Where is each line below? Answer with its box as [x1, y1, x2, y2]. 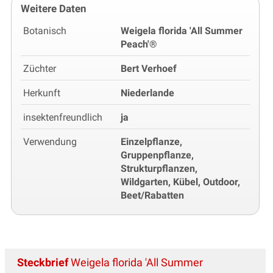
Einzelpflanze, [121, 135, 182, 147]
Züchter [23, 62, 56, 74]
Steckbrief [17, 255, 68, 269]
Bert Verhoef [121, 62, 177, 74]
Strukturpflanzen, [121, 162, 197, 174]
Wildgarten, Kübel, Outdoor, [121, 175, 240, 188]
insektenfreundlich [23, 111, 102, 123]
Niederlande [121, 87, 174, 99]
